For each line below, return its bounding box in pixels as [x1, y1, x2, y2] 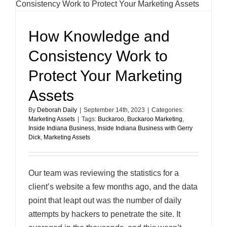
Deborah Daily [37, 106, 77, 113]
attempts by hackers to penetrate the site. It [28, 210, 180, 218]
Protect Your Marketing [28, 67, 182, 84]
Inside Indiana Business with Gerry [97, 125, 193, 132]
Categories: [152, 106, 183, 113]
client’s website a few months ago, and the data [28, 182, 198, 191]
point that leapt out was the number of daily [28, 196, 181, 205]
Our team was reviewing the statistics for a [28, 169, 179, 177]
